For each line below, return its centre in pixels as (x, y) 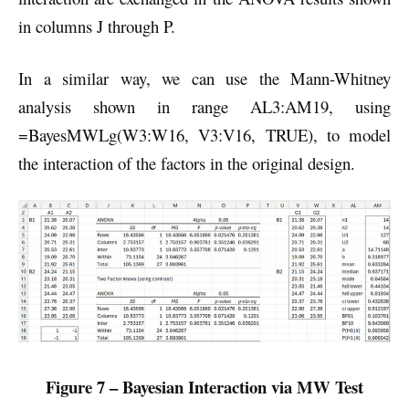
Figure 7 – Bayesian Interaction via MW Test (204, 387)
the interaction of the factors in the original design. (187, 163)
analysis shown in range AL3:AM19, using (204, 106)
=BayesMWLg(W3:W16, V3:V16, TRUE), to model (204, 134)
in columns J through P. (97, 26)
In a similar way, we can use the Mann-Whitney (204, 78)
